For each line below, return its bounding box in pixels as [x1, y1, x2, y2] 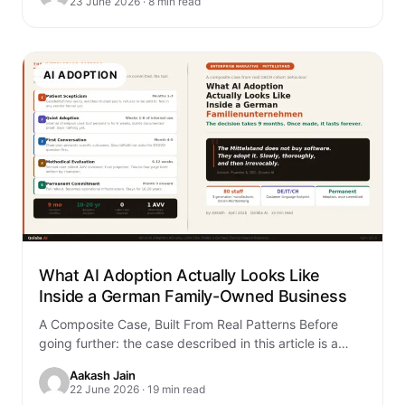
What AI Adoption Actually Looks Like [39, 265, 321, 285]
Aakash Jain [70, 368, 136, 383]
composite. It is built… [39, 353, 168, 370]
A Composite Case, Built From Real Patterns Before [39, 316, 338, 332]
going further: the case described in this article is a [39, 334, 338, 351]
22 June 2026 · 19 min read [70, 382, 205, 397]
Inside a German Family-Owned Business [39, 286, 347, 306]
